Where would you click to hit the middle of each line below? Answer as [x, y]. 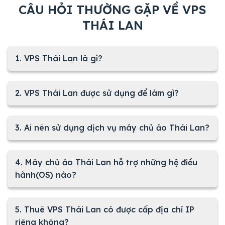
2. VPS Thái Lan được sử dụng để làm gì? [97, 93]
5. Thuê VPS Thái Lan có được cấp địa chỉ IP [105, 209]
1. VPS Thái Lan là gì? [59, 58]
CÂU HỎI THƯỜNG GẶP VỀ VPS [113, 9]
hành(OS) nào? [46, 175]
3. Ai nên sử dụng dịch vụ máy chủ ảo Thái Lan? [112, 127]
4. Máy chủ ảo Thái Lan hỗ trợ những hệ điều [106, 162]
